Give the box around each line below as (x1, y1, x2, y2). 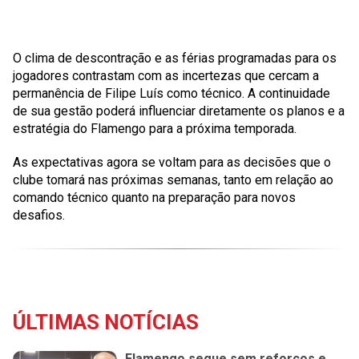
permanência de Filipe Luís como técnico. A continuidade (13, 86, 330, 101)
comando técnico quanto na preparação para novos (13, 190, 296, 205)
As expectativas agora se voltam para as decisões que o (13, 155, 331, 170)
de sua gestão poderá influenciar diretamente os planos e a (13, 103, 345, 119)
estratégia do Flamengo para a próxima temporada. (13, 121, 296, 136)
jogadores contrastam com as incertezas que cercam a (13, 68, 319, 83)
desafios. (13, 208, 65, 223)
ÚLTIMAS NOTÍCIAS (13, 310, 199, 334)
